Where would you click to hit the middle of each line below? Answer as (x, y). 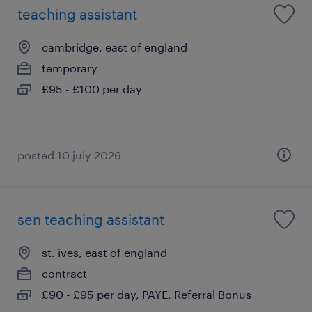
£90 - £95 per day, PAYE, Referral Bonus (147, 294)
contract (64, 273)
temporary (70, 68)
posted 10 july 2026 (69, 155)
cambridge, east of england (115, 47)
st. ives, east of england (104, 252)
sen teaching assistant (91, 219)
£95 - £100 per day (92, 88)
